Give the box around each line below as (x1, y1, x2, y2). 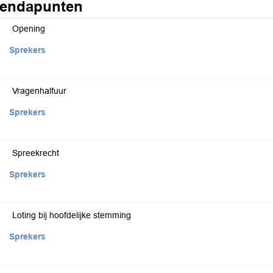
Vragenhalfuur (12, 86, 66, 96)
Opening (12, 24, 45, 34)
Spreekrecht (12, 148, 59, 158)
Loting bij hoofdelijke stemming (12, 210, 131, 220)
